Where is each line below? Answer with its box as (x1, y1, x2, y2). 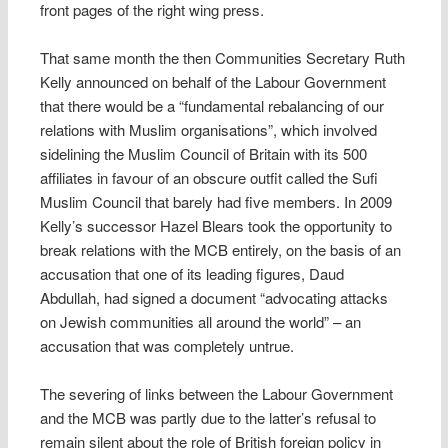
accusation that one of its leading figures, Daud (40, 262, 345, 284)
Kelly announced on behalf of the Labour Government (40, 70, 387, 92)
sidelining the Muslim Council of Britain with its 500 (40, 142, 368, 164)
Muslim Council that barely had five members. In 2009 (40, 190, 393, 212)
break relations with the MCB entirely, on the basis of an (40, 238, 402, 260)
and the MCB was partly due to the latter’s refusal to (40, 407, 377, 429)
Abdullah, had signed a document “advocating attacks (40, 286, 389, 308)
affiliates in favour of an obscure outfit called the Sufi (40, 166, 379, 188)
